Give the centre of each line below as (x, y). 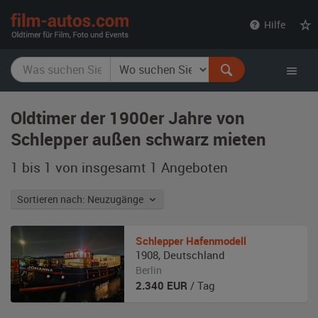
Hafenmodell (216, 241)
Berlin (149, 270)
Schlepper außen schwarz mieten (138, 139)
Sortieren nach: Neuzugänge (117, 199)
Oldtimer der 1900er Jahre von (128, 118)
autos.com (162, 36)
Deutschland (194, 255)
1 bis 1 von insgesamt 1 (84, 167)
